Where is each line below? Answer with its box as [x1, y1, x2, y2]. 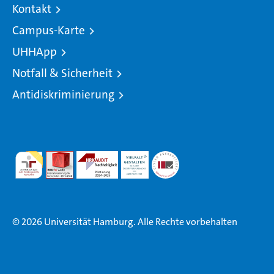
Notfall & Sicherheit [12, 65, 113, 81]
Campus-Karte [12, 23, 85, 38]
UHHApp [12, 44, 57, 59]
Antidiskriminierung [12, 87, 114, 102]
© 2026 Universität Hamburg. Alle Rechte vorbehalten [12, 215, 237, 228]
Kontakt [12, 1, 51, 17]
